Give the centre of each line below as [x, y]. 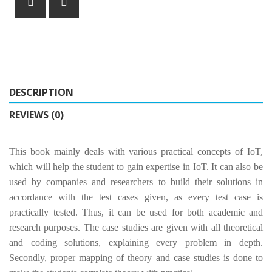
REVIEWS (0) [36, 115]
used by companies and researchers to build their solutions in [136, 182]
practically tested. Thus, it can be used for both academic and [136, 212]
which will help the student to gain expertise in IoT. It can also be [136, 167]
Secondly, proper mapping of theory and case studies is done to [136, 258]
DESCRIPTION [41, 93]
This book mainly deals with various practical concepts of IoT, [136, 152]
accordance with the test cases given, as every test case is [136, 197]
